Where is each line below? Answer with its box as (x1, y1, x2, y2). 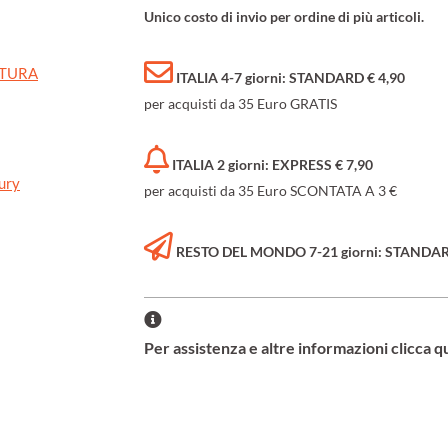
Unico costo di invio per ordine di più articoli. (144, 8, 424, 26)
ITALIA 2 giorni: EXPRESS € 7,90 (172, 156, 373, 174)
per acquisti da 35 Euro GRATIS (144, 95, 337, 113)
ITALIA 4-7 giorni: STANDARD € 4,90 (176, 69, 405, 87)
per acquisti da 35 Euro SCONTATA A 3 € (144, 182, 397, 200)
